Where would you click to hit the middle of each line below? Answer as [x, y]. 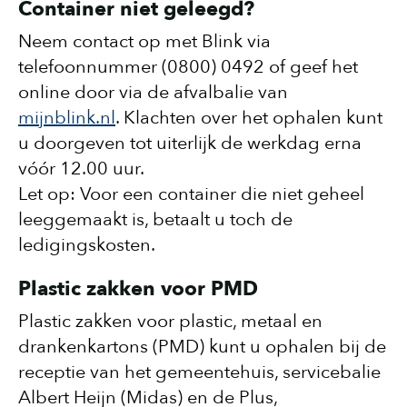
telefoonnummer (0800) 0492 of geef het [188, 67]
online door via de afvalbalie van [153, 92]
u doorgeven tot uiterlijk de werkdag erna [190, 143]
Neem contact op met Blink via [144, 41]
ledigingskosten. [87, 245]
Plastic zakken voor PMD [138, 289]
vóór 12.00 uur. [81, 169]
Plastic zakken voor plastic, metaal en [170, 321]
